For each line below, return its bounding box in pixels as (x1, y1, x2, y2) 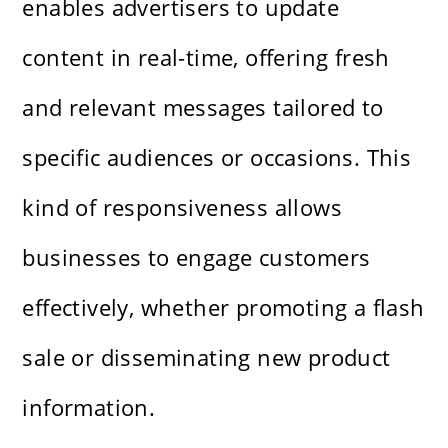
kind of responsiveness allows (22, 192, 343, 223)
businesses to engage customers (22, 242, 371, 273)
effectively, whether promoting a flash (22, 292, 425, 323)
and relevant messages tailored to (22, 92, 384, 123)
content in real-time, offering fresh (22, 42, 390, 73)
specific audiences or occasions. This (22, 142, 412, 173)
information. (22, 392, 156, 423)
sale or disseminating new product (22, 342, 391, 373)
